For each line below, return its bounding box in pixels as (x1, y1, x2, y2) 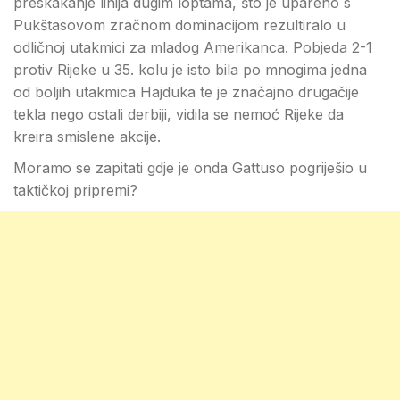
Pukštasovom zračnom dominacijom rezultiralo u (13, 16, 346, 34)
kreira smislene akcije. (13, 128, 161, 146)
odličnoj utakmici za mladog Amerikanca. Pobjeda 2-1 (13, 38, 372, 56)
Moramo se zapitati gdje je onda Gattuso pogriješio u (13, 159, 367, 177)
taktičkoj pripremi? (13, 181, 137, 199)
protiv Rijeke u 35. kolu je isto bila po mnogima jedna (13, 61, 367, 79)
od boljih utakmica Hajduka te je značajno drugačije (13, 83, 359, 101)
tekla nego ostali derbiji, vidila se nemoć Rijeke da (13, 105, 344, 123)
